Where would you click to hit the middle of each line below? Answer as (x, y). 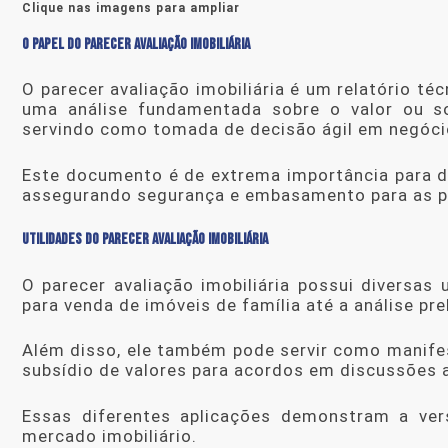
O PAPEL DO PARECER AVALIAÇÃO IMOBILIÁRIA (136, 44)
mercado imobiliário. (109, 435)
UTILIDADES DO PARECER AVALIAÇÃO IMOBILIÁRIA (145, 240)
